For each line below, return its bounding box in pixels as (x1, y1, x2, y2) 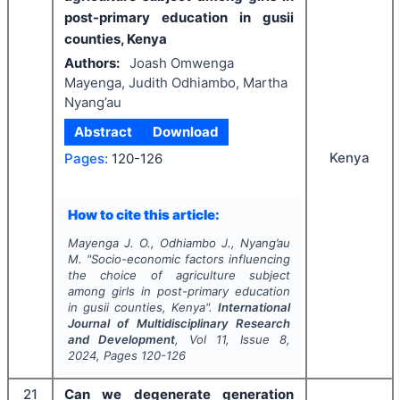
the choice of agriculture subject (67, 268, 291, 282)
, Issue (226, 332, 280, 346)
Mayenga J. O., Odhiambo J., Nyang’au (67, 236, 291, 250)
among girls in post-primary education (67, 284, 291, 298)
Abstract (74, 123, 133, 140)
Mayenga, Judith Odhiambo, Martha (64, 73, 287, 91)
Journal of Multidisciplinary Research (67, 316, 291, 330)
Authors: (64, 54, 120, 71)
